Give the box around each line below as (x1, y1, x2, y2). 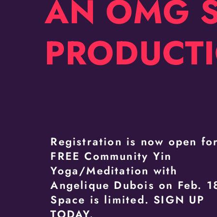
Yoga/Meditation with (50, 163, 178, 179)
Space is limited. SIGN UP (50, 192, 205, 208)
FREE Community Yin (50, 148, 172, 164)
